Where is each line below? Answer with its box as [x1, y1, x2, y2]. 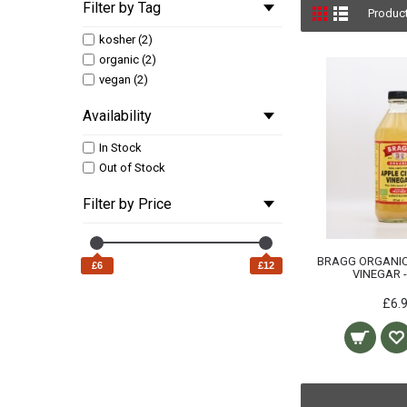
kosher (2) [99, 33, 153, 46]
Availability [83, 107, 152, 124]
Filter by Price [83, 195, 172, 213]
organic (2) [99, 53, 156, 66]
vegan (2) [99, 73, 148, 86]
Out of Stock [99, 161, 165, 174]
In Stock [99, 141, 142, 154]
